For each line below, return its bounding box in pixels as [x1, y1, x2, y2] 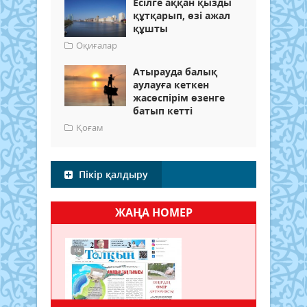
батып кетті [133, 103, 193, 117]
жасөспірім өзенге [133, 90, 225, 104]
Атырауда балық [133, 64, 217, 78]
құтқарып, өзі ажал [133, 8, 230, 22]
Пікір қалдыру [76, 167, 148, 181]
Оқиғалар [76, 38, 117, 51]
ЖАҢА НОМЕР [114, 204, 193, 220]
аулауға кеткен [133, 77, 209, 91]
